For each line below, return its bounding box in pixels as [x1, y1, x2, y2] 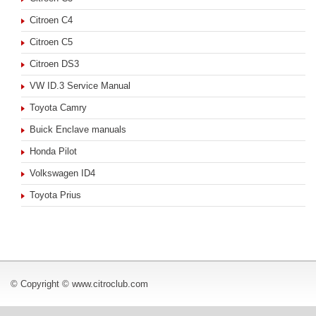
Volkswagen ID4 [30, 168, 95, 178]
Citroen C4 [30, 15, 73, 25]
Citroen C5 [30, 37, 73, 47]
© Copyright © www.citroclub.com [11, 279, 148, 289]
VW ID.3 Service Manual [30, 80, 130, 91]
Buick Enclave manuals [30, 124, 126, 135]
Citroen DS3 [30, 59, 79, 69]
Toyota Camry [30, 102, 87, 113]
